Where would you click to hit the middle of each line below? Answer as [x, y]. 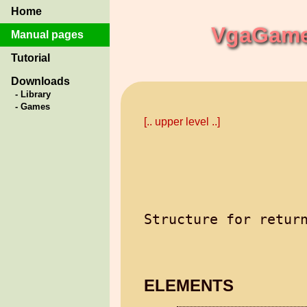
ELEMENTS [189, 286]
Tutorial [30, 58]
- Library [33, 94]
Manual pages [47, 35]
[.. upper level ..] [182, 122]
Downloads [40, 81]
